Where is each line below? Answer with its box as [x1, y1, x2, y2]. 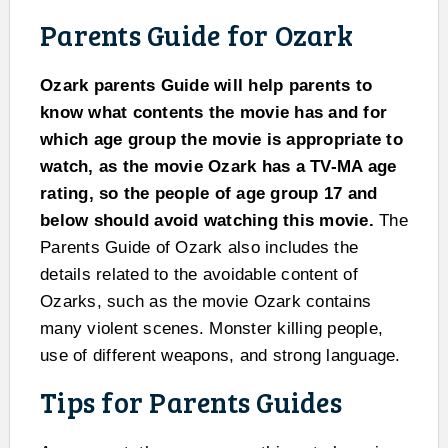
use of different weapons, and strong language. [40, 345, 401, 365]
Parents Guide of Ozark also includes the [40, 237, 358, 257]
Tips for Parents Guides [40, 382, 342, 421]
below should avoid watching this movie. [40, 210, 374, 230]
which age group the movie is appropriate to [40, 129, 403, 149]
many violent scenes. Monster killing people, [40, 318, 383, 338]
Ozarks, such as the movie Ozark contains [40, 291, 371, 311]
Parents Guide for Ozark [40, 15, 353, 54]
